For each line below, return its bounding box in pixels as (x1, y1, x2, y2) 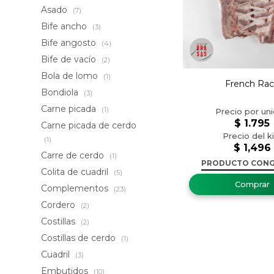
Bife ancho (41, 21, 90, 32)
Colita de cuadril (41, 166, 111, 177)
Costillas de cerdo (41, 232, 119, 243)
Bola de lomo (41, 70, 101, 81)
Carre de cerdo (41, 150, 107, 161)
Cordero (41, 199, 78, 210)
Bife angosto (41, 37, 99, 48)
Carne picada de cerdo (41, 120, 137, 131)
